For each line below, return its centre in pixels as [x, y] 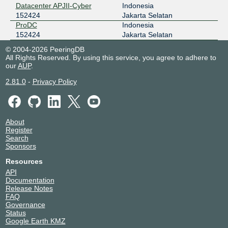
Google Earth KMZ [35, 221]
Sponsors [21, 146]
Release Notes [29, 189]
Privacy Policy [54, 81]
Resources [24, 162]
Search [17, 138]
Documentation [30, 180]
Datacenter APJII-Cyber [53, 5]
